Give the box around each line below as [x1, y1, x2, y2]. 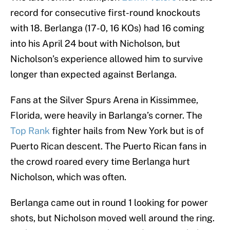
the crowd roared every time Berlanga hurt [10, 156, 190, 167]
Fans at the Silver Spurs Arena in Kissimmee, [10, 94, 198, 106]
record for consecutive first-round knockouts [10, 7, 200, 18]
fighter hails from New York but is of [50, 125, 204, 137]
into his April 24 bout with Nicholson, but [10, 38, 180, 49]
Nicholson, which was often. [10, 171, 126, 183]
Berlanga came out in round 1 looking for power [10, 197, 208, 208]
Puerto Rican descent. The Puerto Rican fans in [10, 141, 206, 152]
